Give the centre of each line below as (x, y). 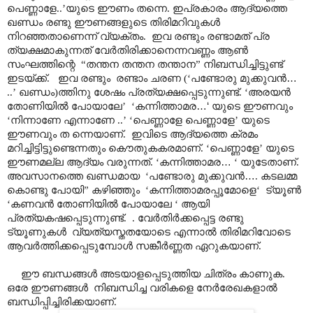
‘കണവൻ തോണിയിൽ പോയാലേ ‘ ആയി (108, 204)
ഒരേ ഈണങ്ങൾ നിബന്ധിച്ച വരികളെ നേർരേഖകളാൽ (142, 287)
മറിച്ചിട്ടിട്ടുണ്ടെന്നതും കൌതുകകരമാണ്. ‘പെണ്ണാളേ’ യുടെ (151, 148)
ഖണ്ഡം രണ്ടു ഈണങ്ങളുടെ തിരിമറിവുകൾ (114, 22)
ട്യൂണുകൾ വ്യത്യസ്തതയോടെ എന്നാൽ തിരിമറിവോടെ (150, 232)
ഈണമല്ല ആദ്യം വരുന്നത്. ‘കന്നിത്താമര (114, 162)
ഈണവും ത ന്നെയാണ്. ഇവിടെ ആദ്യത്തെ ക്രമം (132, 134)
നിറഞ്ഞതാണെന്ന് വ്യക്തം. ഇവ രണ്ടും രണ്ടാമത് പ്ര (138, 36)
